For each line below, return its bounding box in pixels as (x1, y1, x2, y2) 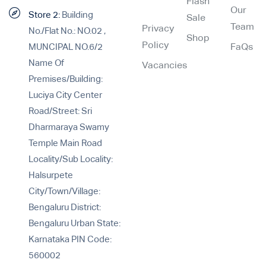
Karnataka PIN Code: (28, 235, 112, 244)
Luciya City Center (28, 90, 102, 100)
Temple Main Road (28, 138, 102, 148)
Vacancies (142, 61, 187, 71)
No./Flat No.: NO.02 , (28, 26, 106, 36)
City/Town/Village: (28, 186, 100, 196)
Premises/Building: (28, 74, 103, 84)
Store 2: (28, 10, 60, 20)
